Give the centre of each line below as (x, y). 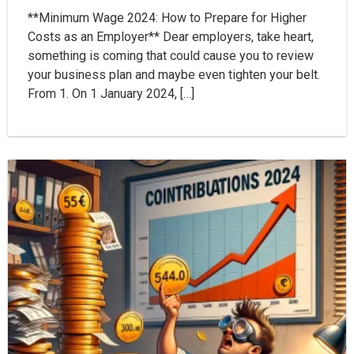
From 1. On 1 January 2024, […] (111, 94)
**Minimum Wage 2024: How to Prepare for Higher (167, 18)
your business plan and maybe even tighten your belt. (174, 75)
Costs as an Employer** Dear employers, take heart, (171, 37)
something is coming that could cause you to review (171, 56)
